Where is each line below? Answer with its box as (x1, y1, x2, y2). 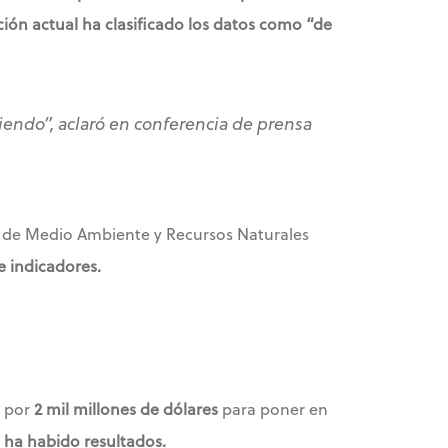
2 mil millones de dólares (34, 397, 218, 421)
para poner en (218, 397, 328, 421)
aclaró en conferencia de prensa (54, 110, 312, 137)
